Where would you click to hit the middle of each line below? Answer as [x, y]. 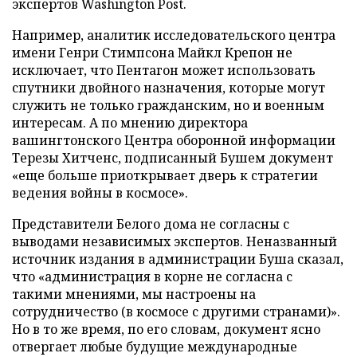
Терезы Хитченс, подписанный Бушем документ [173, 158]
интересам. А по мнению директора [130, 123]
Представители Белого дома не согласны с [151, 224]
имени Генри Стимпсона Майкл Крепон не [152, 53]
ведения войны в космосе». [100, 193]
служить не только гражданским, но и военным [168, 105]
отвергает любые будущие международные [155, 347]
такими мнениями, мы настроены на [134, 294]
